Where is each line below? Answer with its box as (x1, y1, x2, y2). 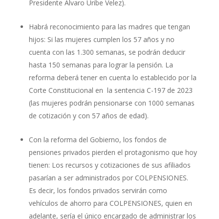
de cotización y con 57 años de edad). (28, 110, 149, 120)
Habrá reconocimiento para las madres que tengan (28, 22, 190, 31)
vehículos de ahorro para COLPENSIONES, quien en (28, 198, 192, 208)
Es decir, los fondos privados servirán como (28, 185, 167, 195)
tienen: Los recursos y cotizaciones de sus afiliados (28, 160, 191, 170)
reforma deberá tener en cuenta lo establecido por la (28, 72, 197, 82)
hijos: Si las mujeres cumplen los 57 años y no (28, 34, 175, 44)
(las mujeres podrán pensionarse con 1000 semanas (28, 98, 195, 108)
